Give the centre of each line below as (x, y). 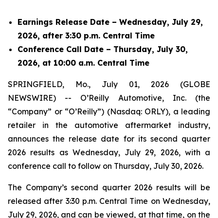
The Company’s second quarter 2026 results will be (109, 187)
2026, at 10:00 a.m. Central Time (83, 63)
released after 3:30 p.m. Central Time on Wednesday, (109, 201)
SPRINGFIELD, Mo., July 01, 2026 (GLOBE (109, 84)
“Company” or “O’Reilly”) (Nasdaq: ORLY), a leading (109, 111)
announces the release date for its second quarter (109, 139)
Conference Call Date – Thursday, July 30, (103, 49)
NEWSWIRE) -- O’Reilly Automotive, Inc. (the (109, 98)
